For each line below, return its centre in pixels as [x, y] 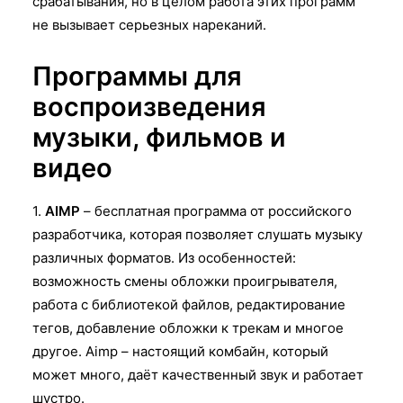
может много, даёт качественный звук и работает [198, 374]
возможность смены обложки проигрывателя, [185, 281]
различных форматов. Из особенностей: [164, 257]
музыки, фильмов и [159, 137]
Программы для [137, 76]
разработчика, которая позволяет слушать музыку [197, 234]
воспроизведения [149, 106]
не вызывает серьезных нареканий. [149, 24]
